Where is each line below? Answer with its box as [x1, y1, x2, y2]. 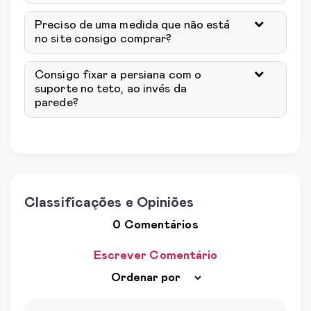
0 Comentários [112, 219, 199, 231]
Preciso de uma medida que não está [35, 19, 230, 31]
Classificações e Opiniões [24, 196, 194, 210]
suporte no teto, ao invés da [35, 83, 187, 95]
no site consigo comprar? [35, 33, 172, 45]
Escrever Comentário [93, 250, 218, 262]
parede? [35, 97, 78, 109]
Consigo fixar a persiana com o [35, 69, 202, 81]
